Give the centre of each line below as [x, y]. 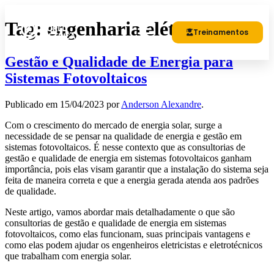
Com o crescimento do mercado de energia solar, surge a [113, 125]
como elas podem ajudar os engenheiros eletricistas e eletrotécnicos [134, 245]
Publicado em [32, 104]
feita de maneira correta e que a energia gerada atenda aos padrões [132, 180]
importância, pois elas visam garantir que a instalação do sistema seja [137, 169]
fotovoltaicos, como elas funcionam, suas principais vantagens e [128, 234]
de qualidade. [31, 191]
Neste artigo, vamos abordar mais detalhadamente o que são [120, 212]
